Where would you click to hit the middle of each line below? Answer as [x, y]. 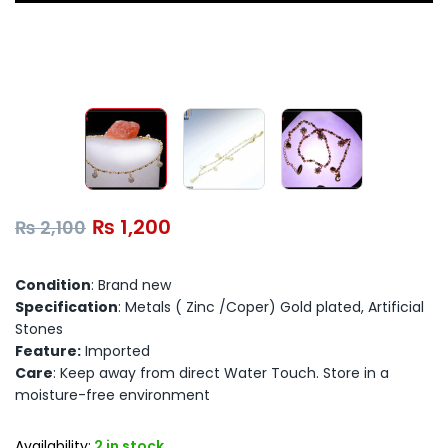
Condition [53, 284]
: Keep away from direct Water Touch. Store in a [221, 372]
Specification [66, 306]
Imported [115, 350]
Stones [39, 328]
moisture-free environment [112, 394]
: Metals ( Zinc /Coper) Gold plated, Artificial [271, 306]
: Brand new [131, 284]
